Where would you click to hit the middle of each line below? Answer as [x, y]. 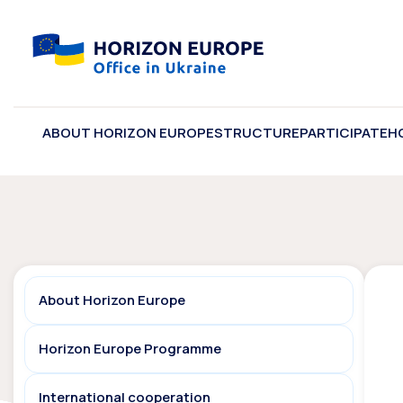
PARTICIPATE [344, 133]
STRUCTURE [257, 133]
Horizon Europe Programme [130, 349]
